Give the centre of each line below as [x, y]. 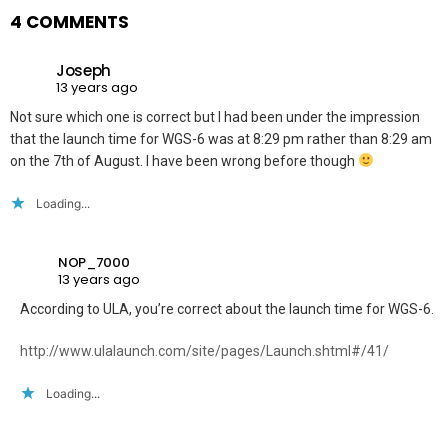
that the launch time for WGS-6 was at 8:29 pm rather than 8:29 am [221, 138]
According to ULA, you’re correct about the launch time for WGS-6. [227, 308]
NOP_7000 [94, 263]
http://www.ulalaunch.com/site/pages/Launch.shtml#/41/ [204, 350]
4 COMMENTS [69, 21]
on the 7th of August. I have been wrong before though [184, 160]
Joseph [83, 71]
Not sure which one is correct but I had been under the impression [215, 116]
